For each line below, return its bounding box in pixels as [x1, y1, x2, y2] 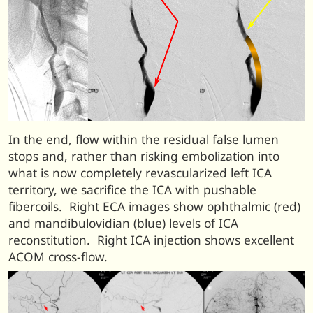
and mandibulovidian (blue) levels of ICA [8, 214, 238, 231]
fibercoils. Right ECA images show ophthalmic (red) [8, 198, 300, 214]
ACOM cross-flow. [8, 248, 108, 265]
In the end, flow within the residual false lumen [8, 131, 279, 147]
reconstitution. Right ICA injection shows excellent [8, 231, 294, 248]
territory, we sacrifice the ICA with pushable [8, 181, 256, 198]
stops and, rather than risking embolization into [8, 147, 279, 164]
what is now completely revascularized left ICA [8, 164, 272, 181]
